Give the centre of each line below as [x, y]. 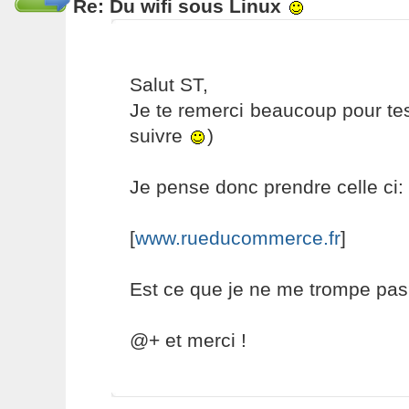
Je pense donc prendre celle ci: [266, 187]
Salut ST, [168, 84]
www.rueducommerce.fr [237, 238]
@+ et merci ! [188, 340]
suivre [158, 136]
